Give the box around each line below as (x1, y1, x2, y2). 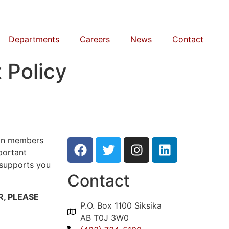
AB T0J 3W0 (80, 213, 129, 223)
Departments (9, 34, 59, 44)
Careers (80, 34, 110, 44)
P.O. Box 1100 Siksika (80, 200, 162, 211)
